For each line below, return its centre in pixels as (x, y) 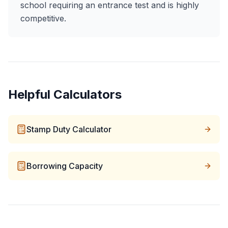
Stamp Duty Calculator (69, 129)
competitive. (43, 18)
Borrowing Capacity (65, 166)
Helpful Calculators (65, 94)
